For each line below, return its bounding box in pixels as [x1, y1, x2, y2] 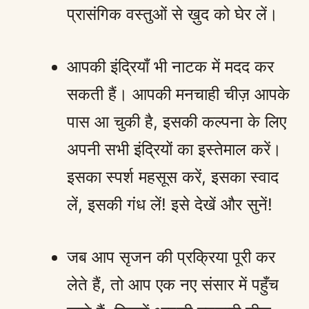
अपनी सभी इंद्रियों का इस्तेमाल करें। [67, 139, 281, 159]
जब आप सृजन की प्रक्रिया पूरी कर [67, 246, 275, 267]
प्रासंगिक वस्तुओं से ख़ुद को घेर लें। [67, 3, 278, 24]
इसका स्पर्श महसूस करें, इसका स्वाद [67, 166, 279, 187]
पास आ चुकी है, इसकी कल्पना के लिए [67, 111, 286, 132]
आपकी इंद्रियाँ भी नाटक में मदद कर [67, 56, 274, 77]
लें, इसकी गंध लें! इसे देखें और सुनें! [67, 194, 272, 215]
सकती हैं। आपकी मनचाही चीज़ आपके [67, 83, 290, 104]
